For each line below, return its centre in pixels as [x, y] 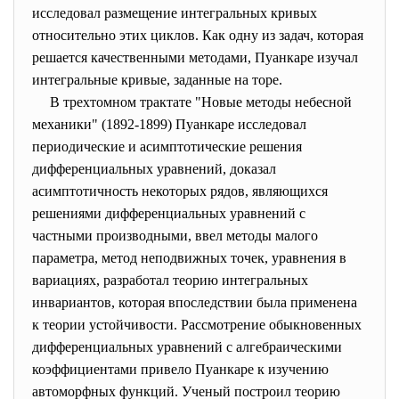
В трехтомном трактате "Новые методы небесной [192, 102]
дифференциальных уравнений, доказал [154, 169]
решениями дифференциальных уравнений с [169, 213]
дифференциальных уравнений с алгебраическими [187, 347]
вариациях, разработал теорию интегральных [170, 280]
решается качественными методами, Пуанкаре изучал [195, 57]
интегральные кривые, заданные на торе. [161, 80]
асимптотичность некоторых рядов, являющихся [180, 191]
